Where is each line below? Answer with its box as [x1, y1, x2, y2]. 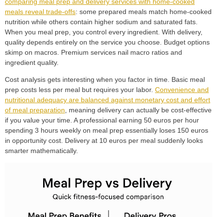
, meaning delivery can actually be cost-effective [65, 106, 212, 114]
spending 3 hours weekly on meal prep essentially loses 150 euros [5, 126, 208, 134]
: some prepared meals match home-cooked [76, 7, 212, 15]
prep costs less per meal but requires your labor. [5, 85, 155, 93]
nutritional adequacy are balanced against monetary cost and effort [5, 95, 210, 104]
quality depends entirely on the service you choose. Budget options [5, 38, 210, 46]
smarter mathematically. [5, 146, 78, 155]
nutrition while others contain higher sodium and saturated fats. [5, 17, 198, 26]
